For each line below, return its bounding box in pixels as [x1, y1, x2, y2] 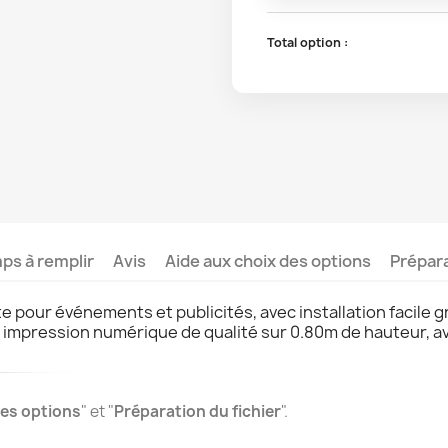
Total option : [266, 33, 348, 51]
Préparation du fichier [114, 400, 282, 422]
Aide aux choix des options [164, 249, 371, 272]
